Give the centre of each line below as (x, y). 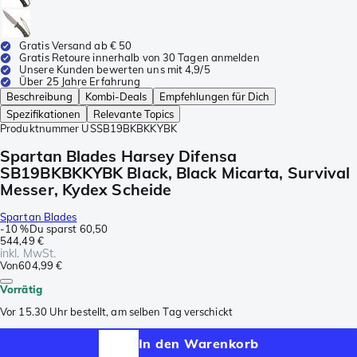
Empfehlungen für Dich (214, 97)
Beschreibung (39, 97)
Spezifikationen (43, 114)
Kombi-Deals (116, 97)
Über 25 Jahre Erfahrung (80, 82)
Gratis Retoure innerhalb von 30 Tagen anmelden (139, 58)
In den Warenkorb (198, 344)
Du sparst (53, 228)
